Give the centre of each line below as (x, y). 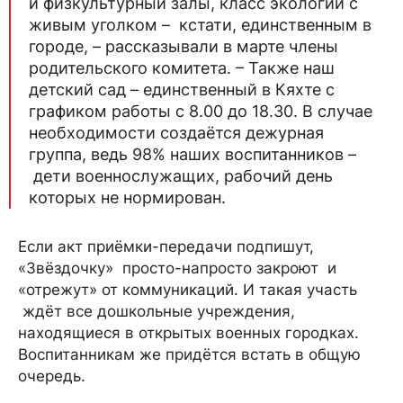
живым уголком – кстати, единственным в (200, 24)
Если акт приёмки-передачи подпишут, (166, 246)
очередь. (56, 376)
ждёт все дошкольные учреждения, (157, 311)
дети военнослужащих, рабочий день (181, 175)
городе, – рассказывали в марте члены (184, 46)
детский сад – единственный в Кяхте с (182, 89)
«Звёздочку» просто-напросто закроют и (177, 268)
